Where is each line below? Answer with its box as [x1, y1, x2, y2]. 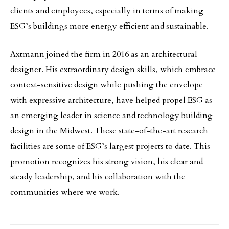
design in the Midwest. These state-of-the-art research [10, 125, 208, 136]
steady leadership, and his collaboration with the [10, 171, 186, 182]
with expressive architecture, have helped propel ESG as [10, 95, 212, 106]
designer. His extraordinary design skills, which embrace [10, 64, 216, 75]
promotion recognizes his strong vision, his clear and [10, 156, 203, 167]
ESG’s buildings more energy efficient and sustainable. [10, 20, 209, 32]
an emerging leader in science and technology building [10, 110, 213, 121]
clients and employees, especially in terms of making [10, 5, 203, 16]
